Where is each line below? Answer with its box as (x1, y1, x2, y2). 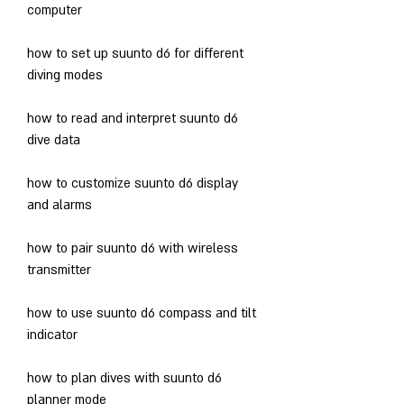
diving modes (27, 66, 103, 84)
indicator (27, 326, 78, 344)
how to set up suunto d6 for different (27, 44, 243, 62)
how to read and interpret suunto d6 (27, 109, 238, 127)
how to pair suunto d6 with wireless (27, 239, 238, 257)
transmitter (27, 261, 91, 279)
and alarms (27, 196, 92, 214)
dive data (27, 131, 80, 149)
